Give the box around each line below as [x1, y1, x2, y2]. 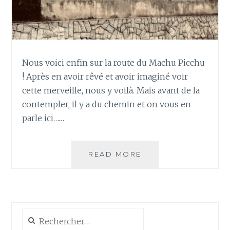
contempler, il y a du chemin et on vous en [22, 99, 191, 109]
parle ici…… [22, 112, 65, 123]
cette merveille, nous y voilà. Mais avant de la [22, 85, 200, 95]
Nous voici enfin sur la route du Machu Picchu [22, 57, 205, 68]
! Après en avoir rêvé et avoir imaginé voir [22, 71, 188, 82]
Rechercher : [22, 208, 65, 217]
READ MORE [88, 149, 142, 158]
